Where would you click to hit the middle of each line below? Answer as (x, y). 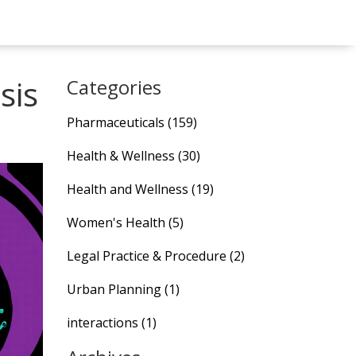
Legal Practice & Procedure (148, 256)
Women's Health (117, 222)
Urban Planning (115, 289)
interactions (104, 323)
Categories (114, 87)
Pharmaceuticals (117, 122)
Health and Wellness (129, 189)
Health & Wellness (122, 156)
